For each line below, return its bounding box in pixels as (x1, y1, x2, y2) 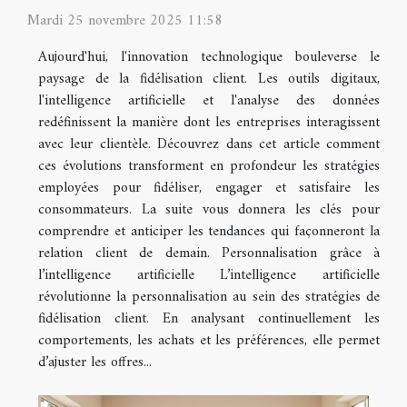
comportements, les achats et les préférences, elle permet (38, 327, 380, 353)
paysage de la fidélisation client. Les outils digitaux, (38, 65, 380, 92)
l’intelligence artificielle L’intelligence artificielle (38, 262, 380, 288)
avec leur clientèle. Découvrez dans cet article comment (38, 131, 380, 157)
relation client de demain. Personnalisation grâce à (38, 240, 380, 266)
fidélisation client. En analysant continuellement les (38, 305, 380, 332)
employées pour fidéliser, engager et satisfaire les (38, 174, 380, 201)
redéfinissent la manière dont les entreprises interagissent (38, 109, 380, 135)
